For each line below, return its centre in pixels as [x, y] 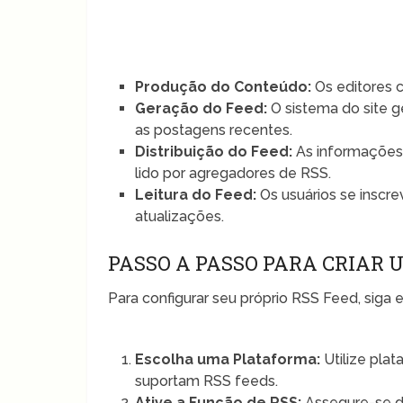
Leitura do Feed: [196, 194]
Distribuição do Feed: [214, 151]
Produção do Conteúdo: [224, 86]
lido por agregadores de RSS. [233, 173]
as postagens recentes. [214, 130]
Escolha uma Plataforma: [228, 359]
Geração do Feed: [201, 108]
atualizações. [180, 216]
